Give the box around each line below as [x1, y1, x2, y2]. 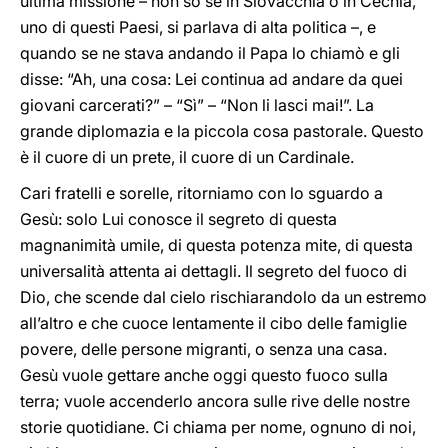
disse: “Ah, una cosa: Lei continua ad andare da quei [20, 69, 403, 89]
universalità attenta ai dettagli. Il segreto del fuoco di [20, 261, 407, 281]
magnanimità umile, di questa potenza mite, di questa [20, 235, 413, 255]
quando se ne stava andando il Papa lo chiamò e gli [20, 43, 400, 63]
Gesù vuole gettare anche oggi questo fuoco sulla [20, 365, 388, 385]
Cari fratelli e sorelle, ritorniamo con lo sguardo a [20, 183, 383, 203]
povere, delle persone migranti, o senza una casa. [20, 339, 387, 359]
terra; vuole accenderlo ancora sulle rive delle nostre [20, 391, 410, 411]
